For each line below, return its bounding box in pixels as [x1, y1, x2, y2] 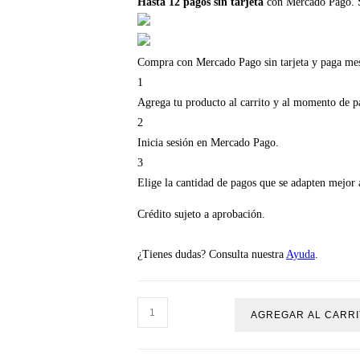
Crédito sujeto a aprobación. [137, 207, 265, 220]
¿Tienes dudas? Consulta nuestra [137, 247, 286, 260]
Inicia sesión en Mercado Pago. [137, 136, 279, 149]
